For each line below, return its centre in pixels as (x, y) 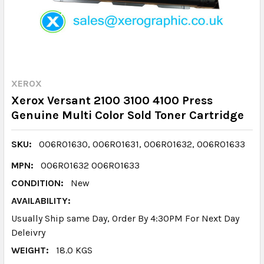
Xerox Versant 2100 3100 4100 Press (112, 100)
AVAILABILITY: (41, 201)
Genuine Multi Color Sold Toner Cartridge (128, 115)
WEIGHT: (30, 250)
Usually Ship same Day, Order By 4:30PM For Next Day (125, 218)
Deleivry (28, 232)
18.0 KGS (74, 250)
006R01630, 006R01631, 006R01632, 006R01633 (142, 144)
